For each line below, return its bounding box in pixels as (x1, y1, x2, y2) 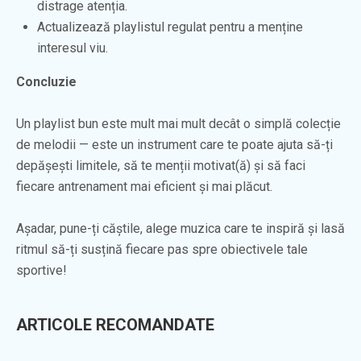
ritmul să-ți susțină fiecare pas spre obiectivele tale (16, 241, 308, 257)
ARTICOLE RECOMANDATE (16, 314, 214, 334)
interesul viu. (37, 39, 108, 56)
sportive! (16, 262, 67, 278)
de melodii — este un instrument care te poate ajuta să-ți (16, 136, 333, 152)
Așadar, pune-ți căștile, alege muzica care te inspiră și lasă (16, 220, 345, 236)
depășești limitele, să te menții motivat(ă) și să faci (16, 157, 305, 173)
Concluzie (16, 73, 77, 89)
